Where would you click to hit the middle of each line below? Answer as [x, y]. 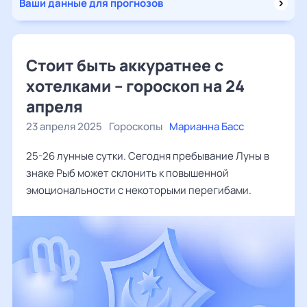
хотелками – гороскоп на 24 [135, 86]
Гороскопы [136, 126]
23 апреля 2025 [64, 126]
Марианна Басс [207, 126]
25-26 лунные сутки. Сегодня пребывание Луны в [148, 156]
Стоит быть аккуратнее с [125, 65]
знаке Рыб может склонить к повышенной [127, 173]
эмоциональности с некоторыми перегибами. [139, 190]
